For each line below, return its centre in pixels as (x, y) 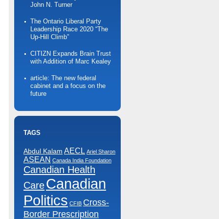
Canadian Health (59, 170)
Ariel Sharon (101, 152)
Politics (46, 200)
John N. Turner (51, 5)
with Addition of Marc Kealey (71, 61)
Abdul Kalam (43, 151)
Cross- (96, 202)
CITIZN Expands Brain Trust (71, 54)
